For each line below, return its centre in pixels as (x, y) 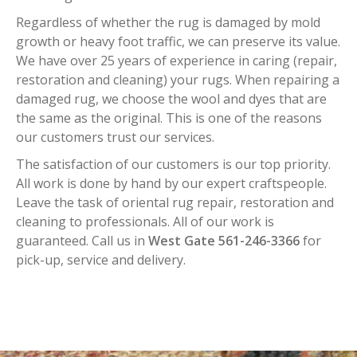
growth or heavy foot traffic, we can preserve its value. (178, 41)
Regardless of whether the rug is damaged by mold (168, 22)
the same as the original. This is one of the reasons (169, 118)
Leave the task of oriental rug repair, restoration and (175, 202)
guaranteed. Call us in (82, 241)
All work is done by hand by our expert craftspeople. (171, 183)
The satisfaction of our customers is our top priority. (173, 164)
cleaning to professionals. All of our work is (145, 222)
